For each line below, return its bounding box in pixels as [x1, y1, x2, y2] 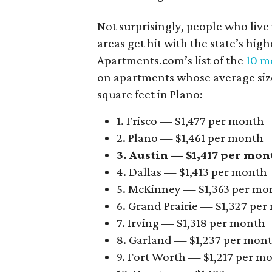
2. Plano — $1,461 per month [117, 131, 263, 145]
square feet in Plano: [97, 87, 203, 101]
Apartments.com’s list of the [97, 53, 246, 67]
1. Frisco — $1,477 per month [117, 114, 264, 128]
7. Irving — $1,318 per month [117, 216, 265, 230]
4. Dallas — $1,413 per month [117, 165, 267, 179]
